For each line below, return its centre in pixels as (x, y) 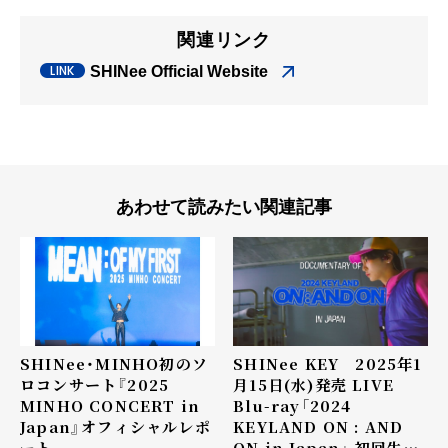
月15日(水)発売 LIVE (313, 385)
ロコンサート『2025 (95, 384)
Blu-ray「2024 (292, 406)
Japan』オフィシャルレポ (115, 426)
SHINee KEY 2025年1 (327, 364)
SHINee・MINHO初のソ (114, 363)
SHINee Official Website (179, 71)
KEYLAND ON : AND (318, 427)
